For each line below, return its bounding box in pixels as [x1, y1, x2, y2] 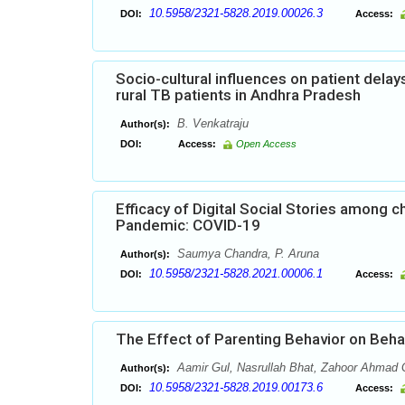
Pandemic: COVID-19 [116, 216, 260, 234]
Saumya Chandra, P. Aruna [174, 247, 319, 260]
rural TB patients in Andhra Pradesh [116, 86, 361, 104]
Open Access [236, 138, 297, 149]
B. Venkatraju [174, 117, 249, 130]
